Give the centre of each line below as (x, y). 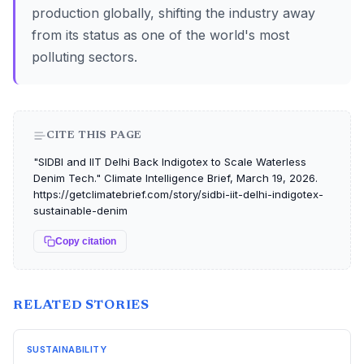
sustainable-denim (80, 210)
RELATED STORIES (81, 305)
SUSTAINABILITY (67, 349)
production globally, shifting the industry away (173, 13)
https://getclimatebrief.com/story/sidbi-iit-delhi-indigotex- (178, 194)
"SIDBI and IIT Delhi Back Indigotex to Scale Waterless (170, 162)
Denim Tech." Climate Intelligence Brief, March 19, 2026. (175, 178)
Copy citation (86, 241)
